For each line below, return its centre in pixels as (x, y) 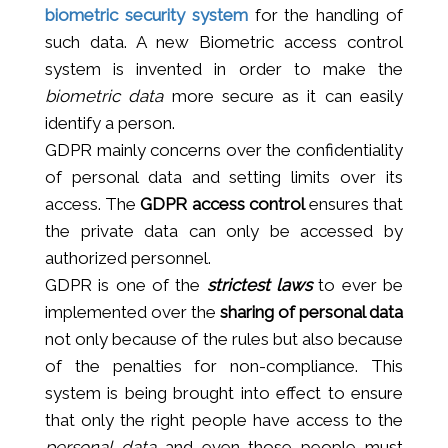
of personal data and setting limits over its (224, 176)
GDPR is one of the (123, 284)
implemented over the (132, 311)
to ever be (358, 284)
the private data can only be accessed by (224, 230)
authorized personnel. (128, 257)
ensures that (354, 203)
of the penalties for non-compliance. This (224, 365)
